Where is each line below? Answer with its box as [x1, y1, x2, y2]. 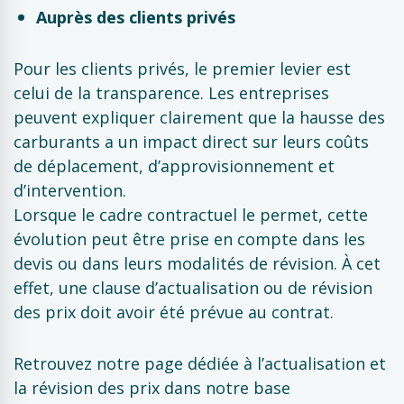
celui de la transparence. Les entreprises [14, 82, 329, 104]
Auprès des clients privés [36, 6, 235, 28]
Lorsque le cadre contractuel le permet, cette [14, 204, 368, 225]
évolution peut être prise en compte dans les [14, 228, 365, 250]
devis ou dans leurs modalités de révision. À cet [14, 252, 381, 274]
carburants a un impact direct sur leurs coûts [14, 131, 369, 152]
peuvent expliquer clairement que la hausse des [14, 106, 385, 128]
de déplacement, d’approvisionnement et [14, 155, 335, 177]
